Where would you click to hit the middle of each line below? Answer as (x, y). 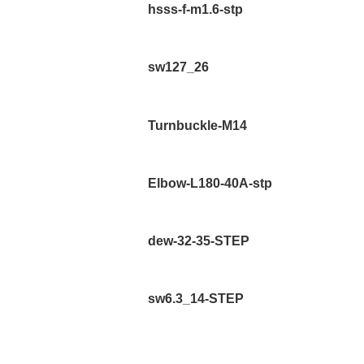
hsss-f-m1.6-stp (196, 10)
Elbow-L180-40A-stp (210, 183)
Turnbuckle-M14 (198, 125)
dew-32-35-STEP (199, 241)
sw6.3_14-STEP (196, 299)
